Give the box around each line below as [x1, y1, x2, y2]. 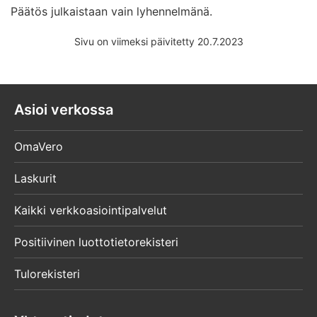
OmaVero [14, 139, 63, 154]
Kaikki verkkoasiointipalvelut [14, 203, 167, 218]
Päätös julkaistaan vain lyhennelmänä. [11, 4, 212, 18]
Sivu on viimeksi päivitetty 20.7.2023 [74, 35, 243, 47]
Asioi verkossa [14, 100, 113, 118]
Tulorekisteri [14, 267, 80, 282]
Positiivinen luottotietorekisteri [14, 235, 178, 250]
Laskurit [14, 171, 57, 186]
